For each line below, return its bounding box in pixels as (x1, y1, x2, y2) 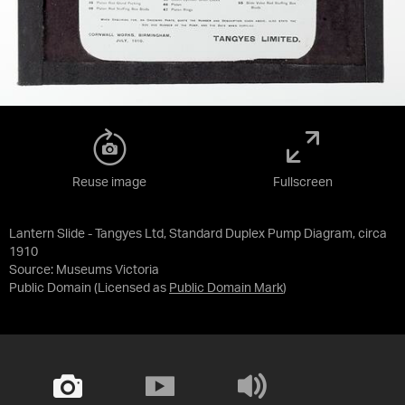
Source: (9, 264, 56, 277)
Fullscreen (273, 176, 333, 189)
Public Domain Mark (169, 282, 283, 295)
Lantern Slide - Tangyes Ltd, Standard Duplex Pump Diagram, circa (9, 228, 387, 240)
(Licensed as (94, 282, 169, 295)
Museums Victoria (56, 264, 159, 277)
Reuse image (72, 176, 146, 189)
